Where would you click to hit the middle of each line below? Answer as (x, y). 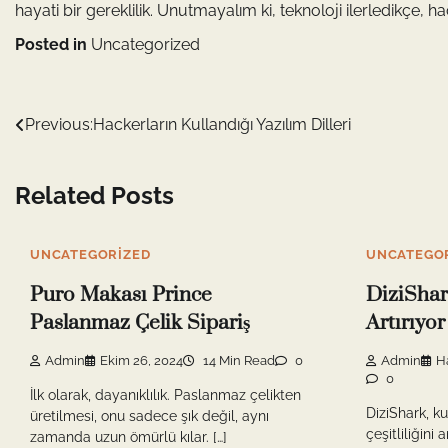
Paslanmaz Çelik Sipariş (140, 322)
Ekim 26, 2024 (141, 361)
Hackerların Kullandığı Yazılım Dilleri (222, 124)
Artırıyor (405, 322)
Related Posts (94, 195)
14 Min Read (237, 361)
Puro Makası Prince (121, 294)
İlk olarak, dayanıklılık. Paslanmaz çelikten (165, 394)
